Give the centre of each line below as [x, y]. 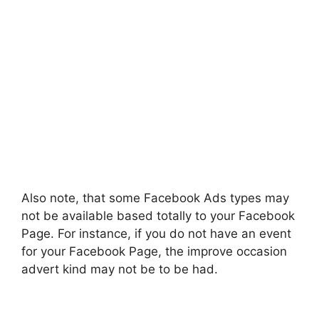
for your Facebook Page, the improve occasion [154, 251]
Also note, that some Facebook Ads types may [155, 198]
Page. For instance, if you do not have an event [156, 233]
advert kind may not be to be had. [120, 269]
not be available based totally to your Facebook [158, 215]
